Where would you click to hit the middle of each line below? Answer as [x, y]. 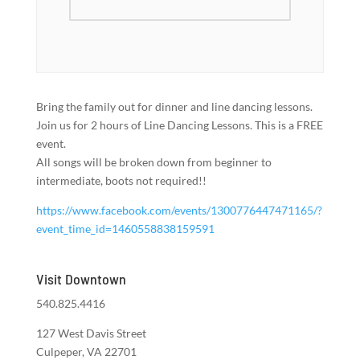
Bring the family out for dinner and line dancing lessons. [174, 106]
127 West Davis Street [91, 333]
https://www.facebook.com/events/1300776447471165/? [179, 210]
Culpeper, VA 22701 [86, 352]
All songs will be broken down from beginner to [153, 162]
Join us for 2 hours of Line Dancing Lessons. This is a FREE [179, 125]
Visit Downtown [81, 279]
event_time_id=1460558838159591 [125, 229]
